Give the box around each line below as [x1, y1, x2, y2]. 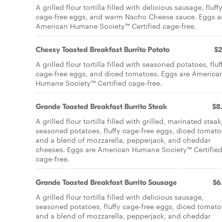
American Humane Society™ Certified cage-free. [36, 21, 196, 31]
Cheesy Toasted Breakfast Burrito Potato [36, 45, 169, 54]
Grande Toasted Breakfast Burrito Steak [36, 102, 167, 111]
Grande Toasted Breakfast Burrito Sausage [36, 178, 177, 187]
